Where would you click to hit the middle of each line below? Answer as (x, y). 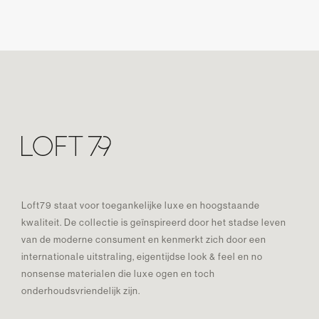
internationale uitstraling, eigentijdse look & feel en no (142, 256)
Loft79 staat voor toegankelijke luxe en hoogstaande (141, 205)
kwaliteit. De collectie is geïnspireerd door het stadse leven (154, 222)
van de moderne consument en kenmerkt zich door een (144, 239)
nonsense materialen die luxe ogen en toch (118, 273)
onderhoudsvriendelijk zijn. (81, 291)
